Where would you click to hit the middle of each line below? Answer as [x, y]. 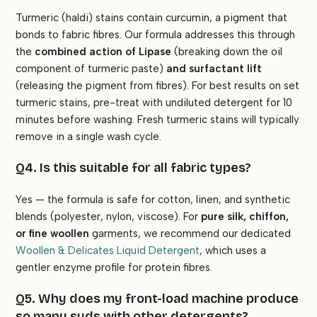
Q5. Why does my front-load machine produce [157, 299]
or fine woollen [53, 234]
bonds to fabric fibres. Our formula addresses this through [156, 35]
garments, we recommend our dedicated [190, 234]
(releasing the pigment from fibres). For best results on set [158, 86]
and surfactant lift [214, 69]
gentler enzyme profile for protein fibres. [114, 268]
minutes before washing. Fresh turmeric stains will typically [158, 120]
